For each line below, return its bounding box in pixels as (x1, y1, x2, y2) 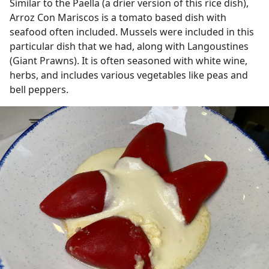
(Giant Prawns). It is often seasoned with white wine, (10, 53, 247, 67)
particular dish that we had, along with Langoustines (10, 39, 249, 53)
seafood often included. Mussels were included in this (10, 25, 254, 38)
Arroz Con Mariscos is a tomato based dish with (10, 10, 226, 24)
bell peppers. (10, 82, 71, 96)
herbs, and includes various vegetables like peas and (10, 68, 248, 82)
